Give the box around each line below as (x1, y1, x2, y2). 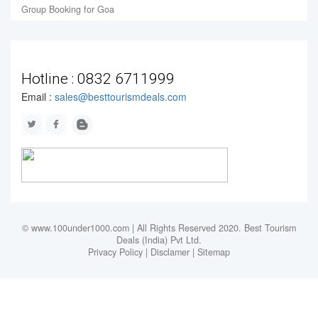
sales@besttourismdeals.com (55, 89, 187, 104)
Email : (21, 89, 55, 104)
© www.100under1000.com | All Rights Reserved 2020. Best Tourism (22, 221, 296, 234)
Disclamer (150, 245, 190, 258)
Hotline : (21, 70, 77, 87)
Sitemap (197, 245, 230, 258)
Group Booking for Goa (21, 3, 114, 16)
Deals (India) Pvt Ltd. (116, 233, 202, 246)
